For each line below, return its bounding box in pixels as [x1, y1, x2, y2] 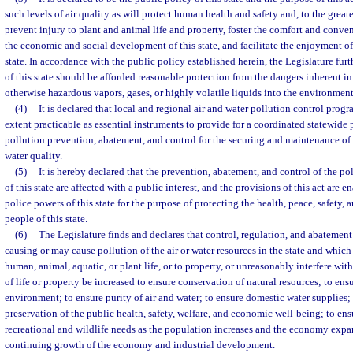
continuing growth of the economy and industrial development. [5, 339, 275, 351]
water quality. [5, 150, 62, 162]
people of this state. [5, 213, 87, 225]
